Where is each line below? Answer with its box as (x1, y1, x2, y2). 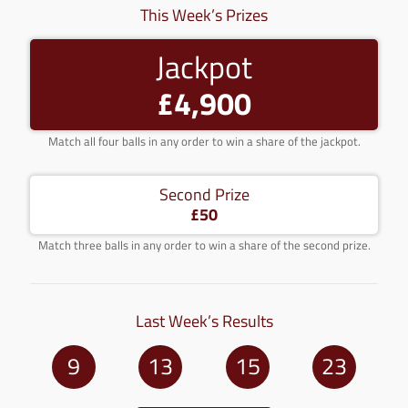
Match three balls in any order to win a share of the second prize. (37, 236, 371, 254)
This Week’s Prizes (140, 3, 268, 27)
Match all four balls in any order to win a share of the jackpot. (47, 132, 361, 150)
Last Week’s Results (135, 309, 273, 333)
